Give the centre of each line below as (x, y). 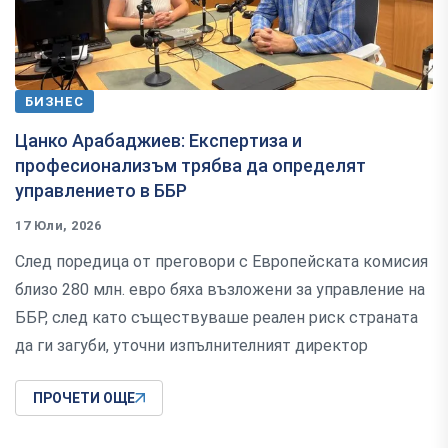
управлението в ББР (101, 191)
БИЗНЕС (54, 102)
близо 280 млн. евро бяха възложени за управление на (220, 290)
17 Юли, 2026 (58, 226)
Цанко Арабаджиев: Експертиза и (158, 141)
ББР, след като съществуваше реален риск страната (216, 318)
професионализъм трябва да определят (190, 166)
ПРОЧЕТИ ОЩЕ (84, 398)
